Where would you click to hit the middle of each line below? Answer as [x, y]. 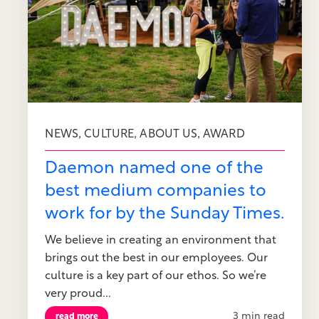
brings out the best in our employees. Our [157, 258]
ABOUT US [168, 135]
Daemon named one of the [155, 168]
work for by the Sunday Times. [165, 214]
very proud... [78, 294]
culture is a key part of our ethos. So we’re [156, 276]
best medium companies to [156, 191]
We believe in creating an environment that [161, 240]
